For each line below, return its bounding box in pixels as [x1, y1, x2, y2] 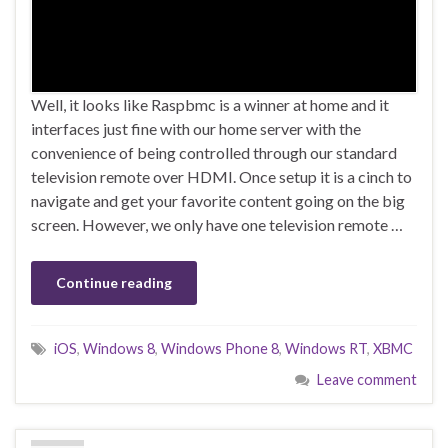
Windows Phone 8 [161, 340, 279, 358]
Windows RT [285, 340, 367, 358]
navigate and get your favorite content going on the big [31, 191, 405, 211]
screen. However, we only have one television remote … [31, 215, 403, 235]
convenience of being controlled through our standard [31, 143, 397, 163]
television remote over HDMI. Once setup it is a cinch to [31, 167, 412, 187]
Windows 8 [83, 340, 155, 358]
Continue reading [56, 274, 172, 292]
